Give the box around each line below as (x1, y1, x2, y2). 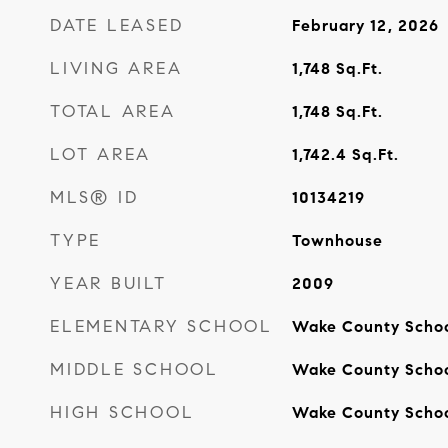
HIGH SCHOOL (50, 402, 195, 423)
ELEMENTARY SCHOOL (50, 316, 273, 337)
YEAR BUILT (50, 273, 167, 294)
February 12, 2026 (291, 16, 439, 35)
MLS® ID (50, 187, 139, 208)
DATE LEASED (50, 15, 184, 36)
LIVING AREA (50, 58, 183, 79)
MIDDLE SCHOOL (50, 359, 219, 380)
